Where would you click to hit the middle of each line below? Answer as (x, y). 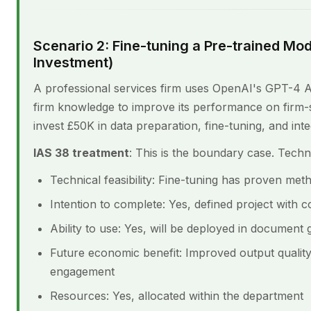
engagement (82, 271)
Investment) (73, 62)
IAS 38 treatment (81, 153)
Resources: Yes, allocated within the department (177, 296)
